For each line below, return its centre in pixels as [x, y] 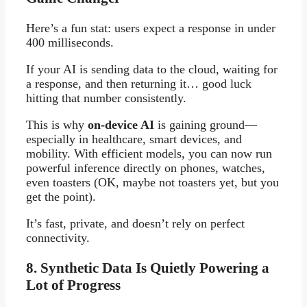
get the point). [61, 196]
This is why [57, 124]
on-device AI [121, 124]
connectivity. [58, 237]
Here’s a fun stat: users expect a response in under [151, 28]
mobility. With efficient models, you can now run [149, 153]
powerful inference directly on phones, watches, [146, 168]
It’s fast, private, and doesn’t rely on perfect [135, 223]
